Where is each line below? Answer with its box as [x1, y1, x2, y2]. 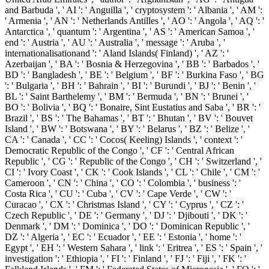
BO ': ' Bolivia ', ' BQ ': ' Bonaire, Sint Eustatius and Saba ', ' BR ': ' [5, 102, 261, 113]
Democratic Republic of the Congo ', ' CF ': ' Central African [5, 145, 234, 156]
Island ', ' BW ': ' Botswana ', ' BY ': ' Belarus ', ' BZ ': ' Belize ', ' [5, 124, 250, 134]
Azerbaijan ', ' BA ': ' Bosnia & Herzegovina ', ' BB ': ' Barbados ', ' [5, 59, 259, 70]
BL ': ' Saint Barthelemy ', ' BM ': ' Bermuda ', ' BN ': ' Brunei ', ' [5, 91, 249, 102]
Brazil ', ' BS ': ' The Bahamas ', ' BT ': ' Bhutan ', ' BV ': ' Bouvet [5, 113, 253, 124]
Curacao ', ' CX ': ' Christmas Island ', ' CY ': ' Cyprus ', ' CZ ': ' [5, 199, 244, 210]
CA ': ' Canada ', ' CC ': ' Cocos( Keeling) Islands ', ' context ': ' [5, 134, 243, 145]
